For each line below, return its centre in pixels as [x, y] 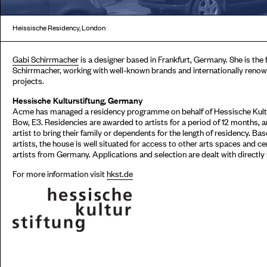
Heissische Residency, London [59, 27]
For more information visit [60, 173]
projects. [28, 80]
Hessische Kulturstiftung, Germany [77, 100]
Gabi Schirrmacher [46, 58]
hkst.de [120, 173]
